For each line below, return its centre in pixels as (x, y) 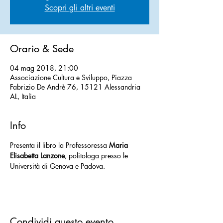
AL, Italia (23, 97)
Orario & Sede (42, 49)
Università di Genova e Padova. (57, 166)
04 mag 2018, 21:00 (44, 68)
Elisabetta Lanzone (37, 156)
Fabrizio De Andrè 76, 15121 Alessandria (75, 87)
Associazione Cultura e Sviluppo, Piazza (71, 78)
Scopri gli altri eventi (80, 8)
